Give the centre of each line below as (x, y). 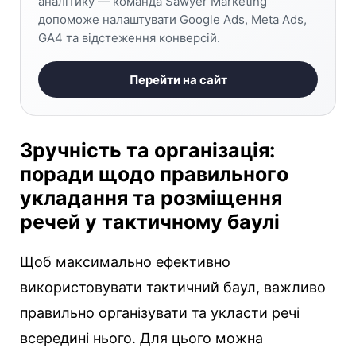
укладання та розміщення (151, 198)
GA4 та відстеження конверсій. (129, 38)
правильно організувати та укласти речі (160, 313)
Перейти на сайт (178, 79)
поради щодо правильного (154, 174)
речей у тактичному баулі (150, 222)
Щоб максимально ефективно (125, 262)
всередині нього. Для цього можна (141, 339)
